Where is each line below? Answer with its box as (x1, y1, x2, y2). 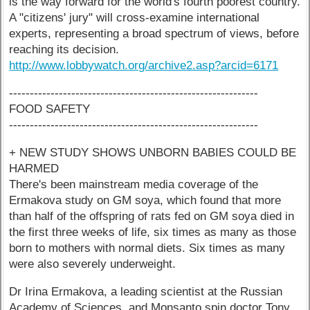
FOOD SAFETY (9, 102, 91, 116)
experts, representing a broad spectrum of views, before (9, 27, 300, 41)
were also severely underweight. (9, 257, 176, 271)
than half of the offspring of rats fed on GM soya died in (9, 209, 295, 223)
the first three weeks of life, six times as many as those (9, 225, 297, 239)
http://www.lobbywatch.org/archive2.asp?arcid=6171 (9, 59, 279, 73)
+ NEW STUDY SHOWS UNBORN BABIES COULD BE (9, 145, 297, 159)
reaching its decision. (9, 43, 120, 57)
